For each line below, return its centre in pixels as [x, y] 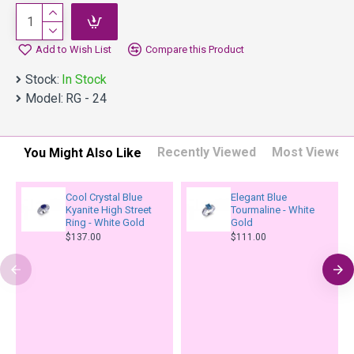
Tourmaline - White [272, 210]
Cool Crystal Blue [104, 197]
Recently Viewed [207, 152]
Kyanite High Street [108, 210]
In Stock [84, 79]
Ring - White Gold [105, 222]
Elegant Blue [258, 197]
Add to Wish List [73, 49]
